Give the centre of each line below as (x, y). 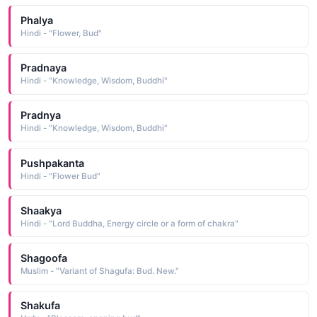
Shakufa (40, 306)
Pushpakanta (52, 163)
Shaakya (41, 210)
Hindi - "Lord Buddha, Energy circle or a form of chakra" (129, 223)
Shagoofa (44, 258)
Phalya (36, 21)
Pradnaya (43, 68)
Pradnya (40, 115)
